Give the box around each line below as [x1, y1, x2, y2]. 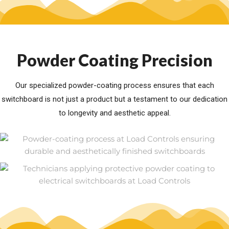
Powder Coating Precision [16, 50, 213, 71]
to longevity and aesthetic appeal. [58, 108, 171, 118]
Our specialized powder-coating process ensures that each [15, 81, 214, 90]
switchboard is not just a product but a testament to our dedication [2, 95, 227, 104]
